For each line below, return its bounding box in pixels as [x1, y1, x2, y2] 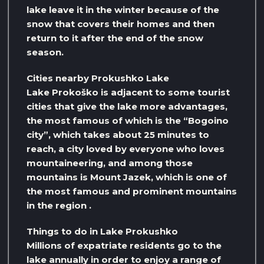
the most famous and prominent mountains [27, 185, 237, 197]
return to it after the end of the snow [27, 32, 203, 44]
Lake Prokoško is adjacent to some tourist [27, 86, 230, 98]
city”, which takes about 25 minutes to [27, 128, 209, 140]
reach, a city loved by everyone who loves [27, 143, 225, 154]
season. [27, 46, 64, 58]
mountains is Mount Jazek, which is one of [27, 171, 227, 183]
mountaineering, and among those [27, 157, 193, 169]
